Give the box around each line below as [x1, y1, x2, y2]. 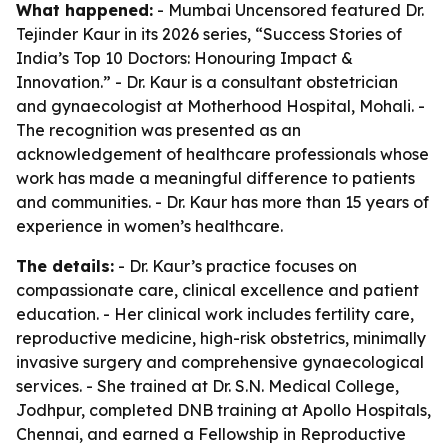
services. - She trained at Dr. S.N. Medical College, [16, 376, 399, 396]
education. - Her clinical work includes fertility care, [16, 304, 414, 324]
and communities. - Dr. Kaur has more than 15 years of [16, 192, 429, 212]
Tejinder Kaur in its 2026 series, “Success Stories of [16, 24, 402, 44]
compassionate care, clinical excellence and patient [16, 280, 419, 300]
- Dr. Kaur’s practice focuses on [114, 256, 357, 276]
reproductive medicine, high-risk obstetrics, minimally [16, 328, 426, 348]
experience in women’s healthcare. [16, 216, 283, 236]
